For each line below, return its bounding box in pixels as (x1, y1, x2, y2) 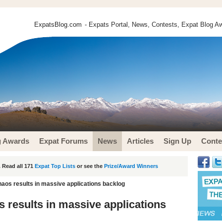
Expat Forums (39, 137, 88, 145)
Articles (127, 137, 154, 145)
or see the (75, 163, 104, 169)
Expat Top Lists (35, 163, 75, 169)
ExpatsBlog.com (34, 21, 82, 28)
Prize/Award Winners (104, 163, 158, 169)
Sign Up (164, 137, 191, 145)
